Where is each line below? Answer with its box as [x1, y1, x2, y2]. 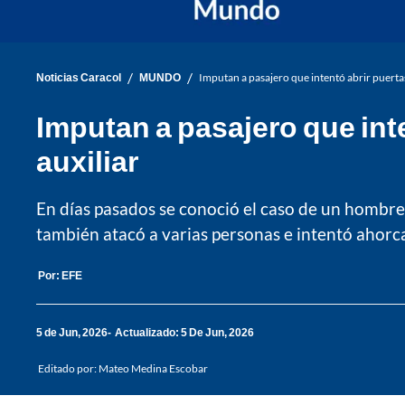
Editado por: [38, 361, 99, 375]
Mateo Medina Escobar [99, 361, 208, 375]
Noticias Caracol [36, 71, 121, 85]
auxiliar [36, 142, 138, 178]
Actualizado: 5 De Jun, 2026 [115, 325, 254, 340]
